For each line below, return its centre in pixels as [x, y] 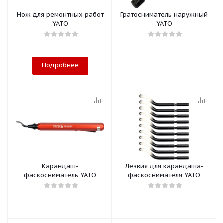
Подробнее [60, 65]
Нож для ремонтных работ [60, 15]
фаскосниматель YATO [60, 175]
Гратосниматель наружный [164, 15]
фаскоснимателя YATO [164, 175]
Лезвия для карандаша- [164, 166]
